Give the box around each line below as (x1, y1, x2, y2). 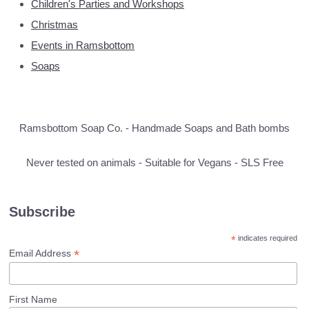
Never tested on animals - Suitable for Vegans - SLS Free (26, 157, 283, 168)
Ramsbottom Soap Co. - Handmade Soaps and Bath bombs (19, 122, 290, 134)
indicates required (235, 234, 297, 242)
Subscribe (9, 204, 76, 219)
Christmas (31, 19, 78, 30)
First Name (9, 294, 58, 306)
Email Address (9, 248, 74, 259)
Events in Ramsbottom (31, 39, 134, 51)
